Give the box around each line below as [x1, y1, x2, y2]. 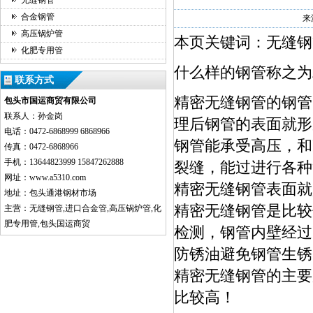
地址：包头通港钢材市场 [4, 188, 96, 198]
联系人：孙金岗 [4, 111, 63, 121]
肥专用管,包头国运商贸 [4, 219, 90, 228]
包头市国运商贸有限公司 [4, 96, 96, 105]
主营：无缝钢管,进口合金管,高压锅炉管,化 [4, 203, 161, 213]
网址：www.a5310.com [4, 173, 86, 182]
